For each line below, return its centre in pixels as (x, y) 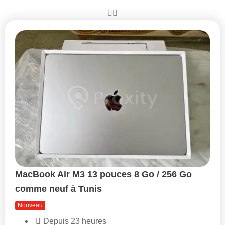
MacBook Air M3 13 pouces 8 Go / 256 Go (103, 174)
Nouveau (30, 205)
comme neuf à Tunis (59, 189)
